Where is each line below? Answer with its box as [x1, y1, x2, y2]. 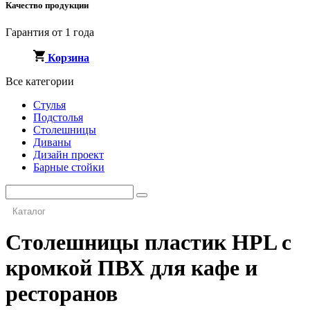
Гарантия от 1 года [6, 26, 94, 39]
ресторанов [6, 281, 118, 307]
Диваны [33, 136, 71, 149]
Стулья [33, 99, 66, 111]
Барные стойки [33, 161, 104, 174]
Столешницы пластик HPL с [6, 230, 291, 255]
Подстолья [33, 111, 83, 124]
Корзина [48, 52, 89, 64]
